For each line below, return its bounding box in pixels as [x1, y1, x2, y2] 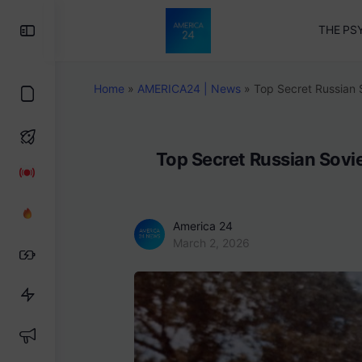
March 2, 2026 [173, 236, 250, 250]
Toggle [36, 18, 99, 41]
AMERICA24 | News [137, 82, 241, 95]
